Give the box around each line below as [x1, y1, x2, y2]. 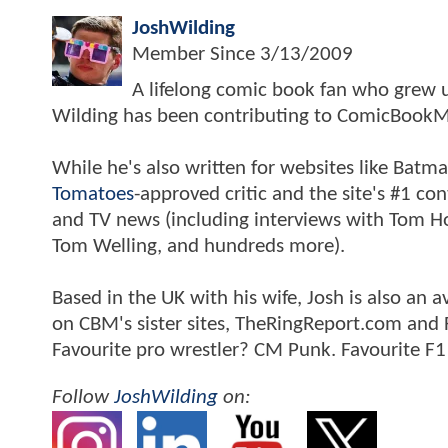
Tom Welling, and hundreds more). [52, 236, 345, 258]
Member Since [132, 44, 260, 66]
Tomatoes [52, 184, 134, 206]
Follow [52, 387, 114, 409]
